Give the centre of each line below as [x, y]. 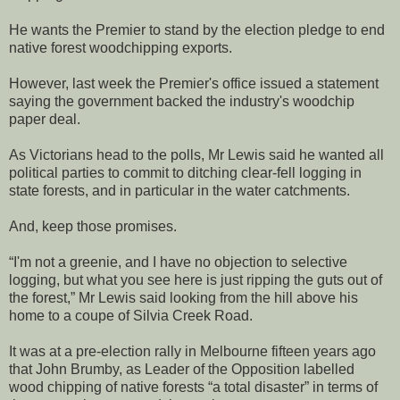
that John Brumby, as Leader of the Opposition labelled [182, 369]
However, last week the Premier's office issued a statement [194, 83]
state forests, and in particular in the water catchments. [179, 190]
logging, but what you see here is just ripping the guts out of [196, 279]
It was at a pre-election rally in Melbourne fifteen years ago [192, 351]
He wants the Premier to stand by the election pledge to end [197, 29]
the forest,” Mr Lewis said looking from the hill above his [183, 297]
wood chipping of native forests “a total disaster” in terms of [193, 387]
